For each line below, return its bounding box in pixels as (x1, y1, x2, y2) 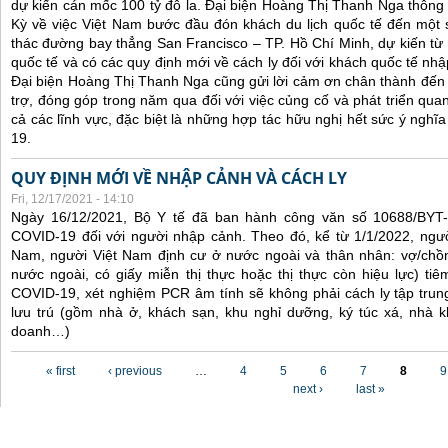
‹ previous (107, 364, 162, 378)
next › (292, 382, 323, 396)
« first (45, 364, 75, 378)
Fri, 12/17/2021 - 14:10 (11, 192, 134, 206)
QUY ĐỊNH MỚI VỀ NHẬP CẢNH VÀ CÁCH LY (11, 167, 347, 189)
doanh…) (11, 323, 70, 339)
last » (355, 382, 385, 396)
